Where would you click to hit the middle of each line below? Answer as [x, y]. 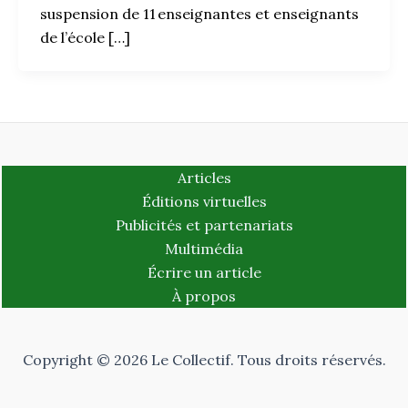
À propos [204, 296]
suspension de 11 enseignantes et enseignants [199, 14]
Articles [204, 178]
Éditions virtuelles [204, 202]
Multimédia [204, 249]
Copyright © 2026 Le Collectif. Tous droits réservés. [204, 360]
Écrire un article [204, 273]
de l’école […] [85, 38]
